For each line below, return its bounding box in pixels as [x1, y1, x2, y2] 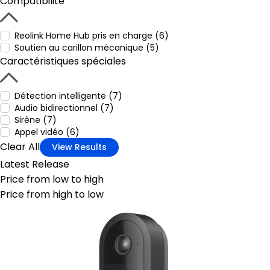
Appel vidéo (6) [14, 126, 80, 138]
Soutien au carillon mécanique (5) [14, 42, 159, 54]
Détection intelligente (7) [14, 90, 122, 102]
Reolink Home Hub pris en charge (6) [14, 30, 169, 42]
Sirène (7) [14, 114, 57, 126]
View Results [52, 141, 107, 153]
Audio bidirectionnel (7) [14, 102, 114, 114]
